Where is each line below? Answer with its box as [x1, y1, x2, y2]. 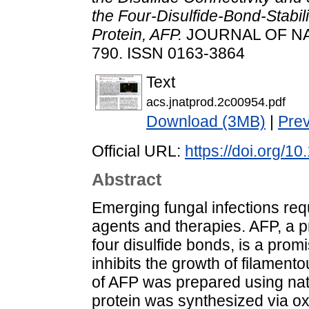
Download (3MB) [146, 112, 266, 131]
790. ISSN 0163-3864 [92, 43, 245, 62]
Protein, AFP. [92, 25, 182, 43]
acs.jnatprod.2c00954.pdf [146, 94, 286, 110]
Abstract [92, 170, 161, 190]
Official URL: [92, 142, 185, 161]
